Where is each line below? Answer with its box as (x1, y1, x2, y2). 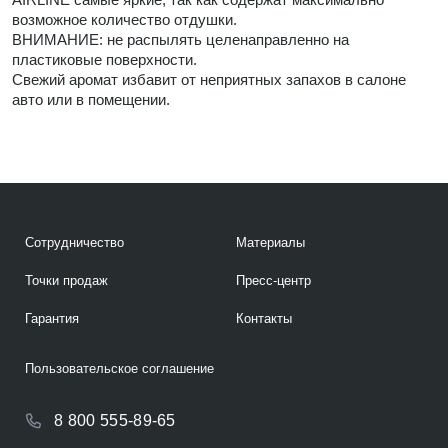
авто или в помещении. (12, 90, 170, 108)
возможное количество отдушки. (12, 10, 237, 28)
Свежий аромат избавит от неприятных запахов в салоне (12, 70, 406, 88)
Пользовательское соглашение (25, 361, 214, 376)
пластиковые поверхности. (12, 50, 197, 68)
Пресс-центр (235, 273, 311, 288)
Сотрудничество (25, 235, 124, 250)
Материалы (235, 235, 305, 250)
